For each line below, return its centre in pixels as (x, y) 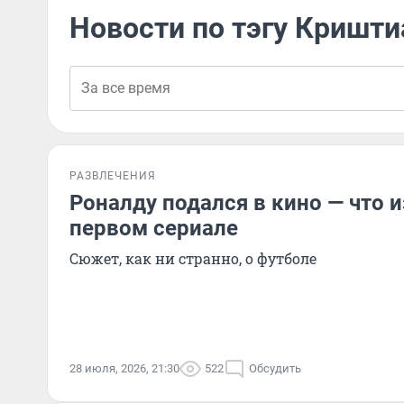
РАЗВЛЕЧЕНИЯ (113, 176)
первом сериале (154, 228)
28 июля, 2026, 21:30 (124, 368)
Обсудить (275, 368)
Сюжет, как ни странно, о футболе (193, 258)
